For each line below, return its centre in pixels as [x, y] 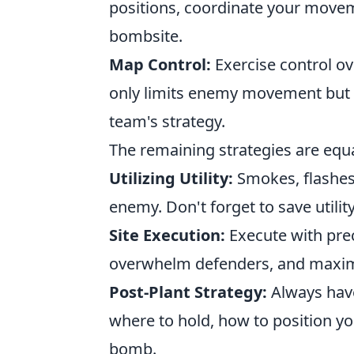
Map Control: [160, 64]
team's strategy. [167, 121]
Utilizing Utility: [171, 178]
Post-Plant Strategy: [188, 292]
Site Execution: [167, 235]
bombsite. [146, 36]
